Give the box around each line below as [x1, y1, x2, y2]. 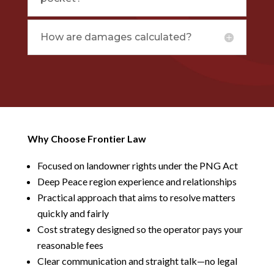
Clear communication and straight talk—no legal [37, 254, 237, 267]
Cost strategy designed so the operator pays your [37, 223, 243, 235]
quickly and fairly [37, 207, 109, 219]
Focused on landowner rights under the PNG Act [37, 159, 238, 171]
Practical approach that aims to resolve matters [37, 191, 235, 203]
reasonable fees [37, 239, 103, 251]
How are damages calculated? [40, 31, 192, 43]
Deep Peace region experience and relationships [37, 175, 237, 187]
